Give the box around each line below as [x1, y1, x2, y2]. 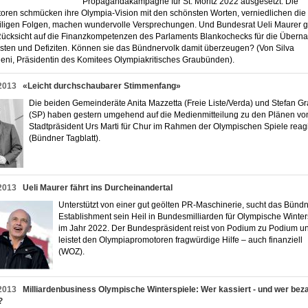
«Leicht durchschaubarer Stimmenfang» [23, 81, 181, 91]
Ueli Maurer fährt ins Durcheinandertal [23, 183, 173, 192]
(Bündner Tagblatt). [29, 133, 107, 143]
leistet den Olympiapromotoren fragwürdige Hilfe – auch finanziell [58, 235, 302, 245]
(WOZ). [58, 247, 91, 256]
